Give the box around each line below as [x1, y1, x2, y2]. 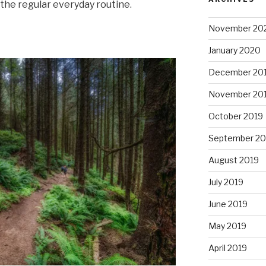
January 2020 [208, 45, 261, 56]
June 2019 [208, 199, 248, 210]
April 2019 [208, 243, 247, 254]
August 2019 [208, 155, 259, 166]
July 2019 [208, 177, 243, 188]
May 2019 [208, 221, 246, 232]
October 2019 [208, 111, 263, 122]
